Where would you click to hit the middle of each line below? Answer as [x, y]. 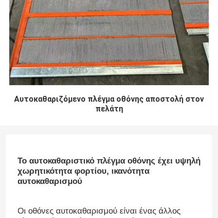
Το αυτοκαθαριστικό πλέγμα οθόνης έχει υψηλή [109, 161]
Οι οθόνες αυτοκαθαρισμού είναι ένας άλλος [99, 211]
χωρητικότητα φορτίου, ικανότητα [83, 171]
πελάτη [109, 109]
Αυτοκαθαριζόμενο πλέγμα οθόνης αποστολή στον [109, 99]
